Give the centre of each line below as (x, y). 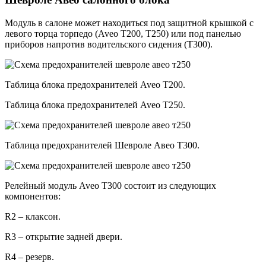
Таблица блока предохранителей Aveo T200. (95, 84)
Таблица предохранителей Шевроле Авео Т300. (102, 145)
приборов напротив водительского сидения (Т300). (109, 44)
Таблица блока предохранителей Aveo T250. (95, 104)
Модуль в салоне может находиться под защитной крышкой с (129, 23)
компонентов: (33, 196)
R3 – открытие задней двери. (64, 236)
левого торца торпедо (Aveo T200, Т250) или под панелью (123, 33)
